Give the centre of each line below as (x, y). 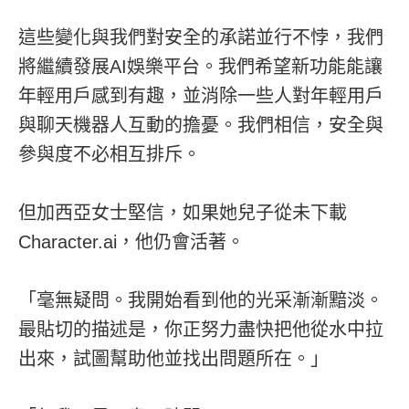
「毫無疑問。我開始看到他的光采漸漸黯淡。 (201, 300)
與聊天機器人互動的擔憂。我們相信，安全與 (201, 125)
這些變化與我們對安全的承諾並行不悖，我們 (201, 37)
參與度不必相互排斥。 (110, 154)
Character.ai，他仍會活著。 (131, 241)
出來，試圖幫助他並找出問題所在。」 (173, 358)
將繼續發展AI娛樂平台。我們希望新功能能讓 (200, 66)
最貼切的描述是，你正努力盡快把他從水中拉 (201, 329)
